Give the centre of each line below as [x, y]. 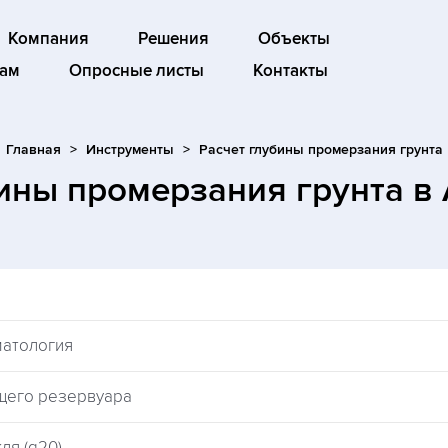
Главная [33, 149]
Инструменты [129, 149]
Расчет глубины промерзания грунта [320, 149]
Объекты [293, 39]
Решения [173, 39]
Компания [48, 39]
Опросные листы [136, 71]
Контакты [290, 71]
